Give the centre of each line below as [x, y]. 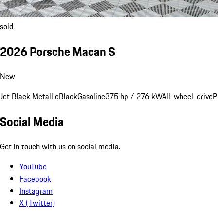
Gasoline [91, 96]
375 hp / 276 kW [134, 96]
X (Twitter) [37, 203]
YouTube [33, 166]
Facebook [35, 178]
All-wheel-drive [187, 96]
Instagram [36, 191]
